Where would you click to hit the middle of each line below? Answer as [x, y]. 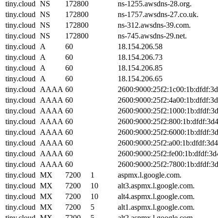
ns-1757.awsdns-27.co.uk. [158, 14]
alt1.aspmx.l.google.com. [156, 207]
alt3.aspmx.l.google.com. [156, 185]
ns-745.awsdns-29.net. [152, 36]
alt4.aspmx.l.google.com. [156, 196]
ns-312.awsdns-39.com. [154, 25]
